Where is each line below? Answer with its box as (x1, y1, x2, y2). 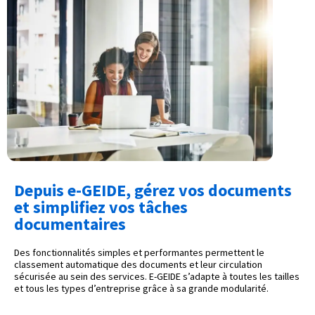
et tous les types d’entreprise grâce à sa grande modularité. (14, 282, 269, 295)
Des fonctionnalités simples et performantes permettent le (14, 246, 264, 259)
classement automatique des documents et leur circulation (14, 258, 262, 271)
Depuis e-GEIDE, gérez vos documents (14, 179, 292, 202)
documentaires (14, 213, 126, 236)
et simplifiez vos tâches (14, 196, 188, 219)
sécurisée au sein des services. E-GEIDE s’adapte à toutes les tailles (14, 270, 300, 283)
